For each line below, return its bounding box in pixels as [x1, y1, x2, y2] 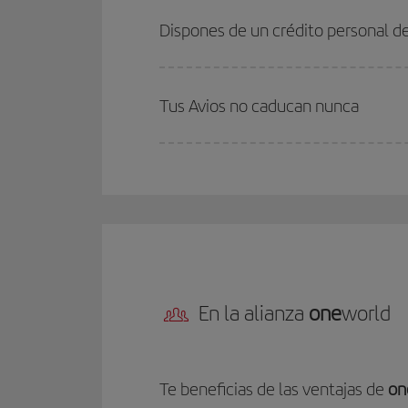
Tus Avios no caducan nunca [159, 96, 359, 117]
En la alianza [199, 300, 309, 326]
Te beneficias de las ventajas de [159, 379, 388, 400]
